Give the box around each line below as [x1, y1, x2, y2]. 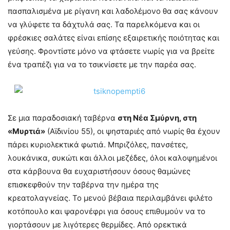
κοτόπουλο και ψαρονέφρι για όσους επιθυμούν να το [8, 206, 205, 216]
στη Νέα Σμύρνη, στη [118, 113, 197, 123]
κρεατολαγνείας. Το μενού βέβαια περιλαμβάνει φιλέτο [8, 193, 213, 203]
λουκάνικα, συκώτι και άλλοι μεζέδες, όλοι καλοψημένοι [8, 153, 217, 163]
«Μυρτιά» [8, 126, 45, 136]
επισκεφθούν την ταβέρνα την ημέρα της [8, 180, 159, 189]
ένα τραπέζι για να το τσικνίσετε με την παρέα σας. [8, 60, 196, 69]
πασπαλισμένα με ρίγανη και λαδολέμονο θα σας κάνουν [8, 6, 218, 16]
